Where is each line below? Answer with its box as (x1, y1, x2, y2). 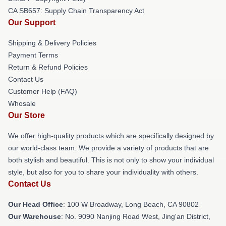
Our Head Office (8, 200, 63, 208)
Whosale (8, 99, 36, 107)
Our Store (8, 111, 45, 120)
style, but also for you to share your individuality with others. (8, 168, 198, 176)
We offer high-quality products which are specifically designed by (8, 132, 214, 140)
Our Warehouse (8, 212, 61, 220)
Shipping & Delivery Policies (8, 39, 96, 47)
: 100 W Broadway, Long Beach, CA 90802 (63, 200, 199, 208)
